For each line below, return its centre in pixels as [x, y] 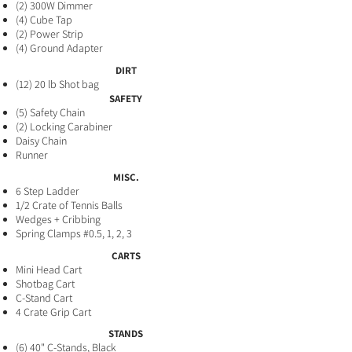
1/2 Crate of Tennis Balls [69, 205]
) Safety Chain [55, 112]
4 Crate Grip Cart [55, 312]
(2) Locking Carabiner [65, 126]
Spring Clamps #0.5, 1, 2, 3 [74, 233]
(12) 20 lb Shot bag [57, 84]
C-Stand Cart [44, 298]
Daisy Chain [41, 141]
